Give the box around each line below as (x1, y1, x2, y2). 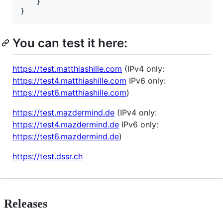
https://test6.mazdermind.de (12, 131, 119, 141)
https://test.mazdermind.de (12, 107, 114, 117)
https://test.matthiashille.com (12, 63, 122, 74)
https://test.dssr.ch (12, 151, 83, 161)
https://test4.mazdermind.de (12, 119, 119, 129)
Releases (4, 197, 47, 210)
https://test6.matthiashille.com (12, 87, 126, 98)
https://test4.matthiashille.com (12, 75, 126, 86)
